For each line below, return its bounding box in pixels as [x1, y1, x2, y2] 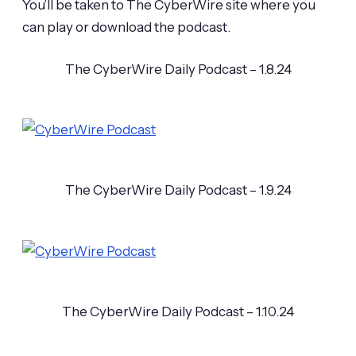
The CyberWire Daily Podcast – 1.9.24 [64, 182, 292, 199]
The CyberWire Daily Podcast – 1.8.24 [64, 60, 292, 77]
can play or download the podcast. [22, 19, 230, 36]
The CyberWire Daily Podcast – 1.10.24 [62, 304, 294, 320]
